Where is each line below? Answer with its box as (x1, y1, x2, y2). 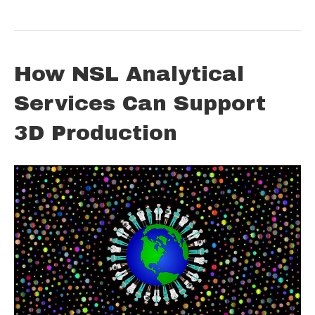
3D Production (14, 121, 177, 144)
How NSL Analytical (14, 62, 244, 85)
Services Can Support (14, 91, 266, 115)
